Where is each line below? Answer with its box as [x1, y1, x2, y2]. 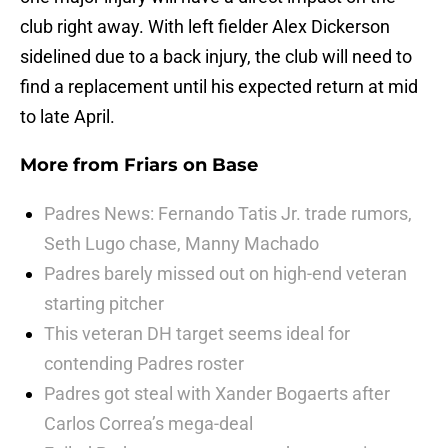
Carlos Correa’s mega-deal [44, 413, 253, 435]
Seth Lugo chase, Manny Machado [44, 233, 319, 255]
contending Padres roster [44, 353, 244, 375]
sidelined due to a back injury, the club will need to [20, 46, 412, 68]
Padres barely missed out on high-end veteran [44, 263, 407, 285]
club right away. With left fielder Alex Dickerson [20, 16, 390, 38]
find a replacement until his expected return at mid [20, 76, 418, 98]
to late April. [20, 106, 115, 128]
